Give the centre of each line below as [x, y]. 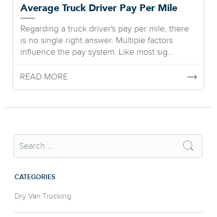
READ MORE [44, 77]
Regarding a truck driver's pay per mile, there [105, 29]
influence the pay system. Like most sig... [97, 52]
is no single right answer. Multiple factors [97, 40]
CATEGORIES [35, 177]
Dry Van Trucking [43, 196]
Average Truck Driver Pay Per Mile [99, 8]
